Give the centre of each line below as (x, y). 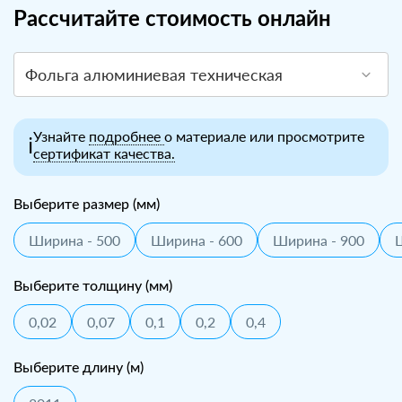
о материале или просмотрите (264, 136)
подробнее (127, 136)
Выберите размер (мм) (87, 205)
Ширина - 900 (319, 240)
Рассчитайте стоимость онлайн (172, 20)
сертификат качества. (104, 153)
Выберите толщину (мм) (93, 286)
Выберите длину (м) (79, 368)
